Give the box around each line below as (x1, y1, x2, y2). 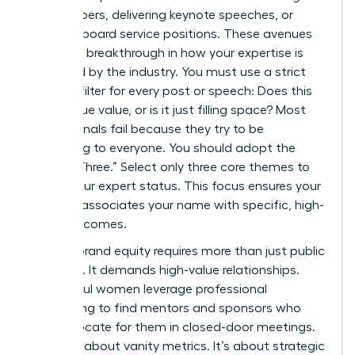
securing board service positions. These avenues (29, 28, 312, 41)
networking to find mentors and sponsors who (29, 302, 301, 315)
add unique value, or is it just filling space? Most (29, 104, 306, 117)
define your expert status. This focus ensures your (29, 180, 321, 193)
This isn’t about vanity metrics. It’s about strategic (29, 340, 325, 353)
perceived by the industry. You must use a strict (29, 66, 306, 79)
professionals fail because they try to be (29, 123, 264, 136)
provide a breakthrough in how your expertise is (29, 47, 303, 60)
